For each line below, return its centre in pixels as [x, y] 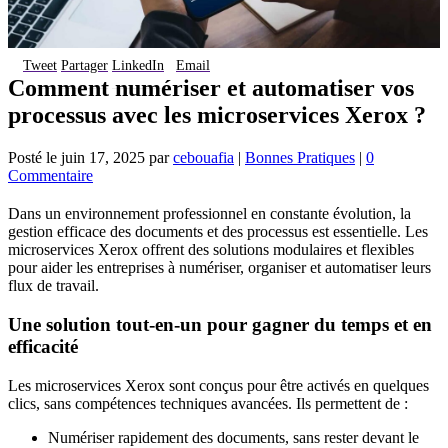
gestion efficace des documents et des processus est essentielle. [204, 232]
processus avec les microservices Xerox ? [217, 115]
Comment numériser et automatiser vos [211, 88]
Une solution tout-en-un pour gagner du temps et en [220, 324]
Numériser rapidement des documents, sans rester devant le [233, 437]
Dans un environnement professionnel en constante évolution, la [209, 214]
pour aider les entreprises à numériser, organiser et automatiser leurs [219, 268]
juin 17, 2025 [103, 158]
